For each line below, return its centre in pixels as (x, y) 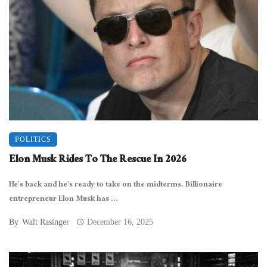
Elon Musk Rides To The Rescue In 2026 (98, 161)
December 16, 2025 (120, 222)
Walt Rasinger (46, 222)
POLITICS (33, 139)
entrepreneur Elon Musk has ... (63, 200)
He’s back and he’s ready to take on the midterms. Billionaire (116, 185)
